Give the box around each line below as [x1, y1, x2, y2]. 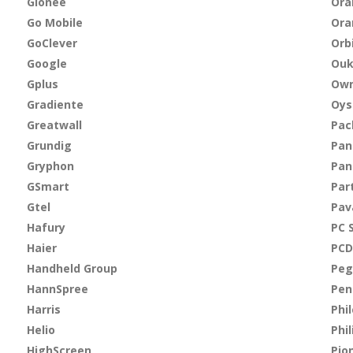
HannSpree [26, 281, 88, 296]
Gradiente [26, 97, 84, 112]
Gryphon [26, 158, 74, 173]
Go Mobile [26, 15, 83, 30]
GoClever [26, 35, 77, 50]
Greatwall [26, 117, 82, 132]
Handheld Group [26, 261, 117, 276]
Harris [26, 302, 61, 317]
